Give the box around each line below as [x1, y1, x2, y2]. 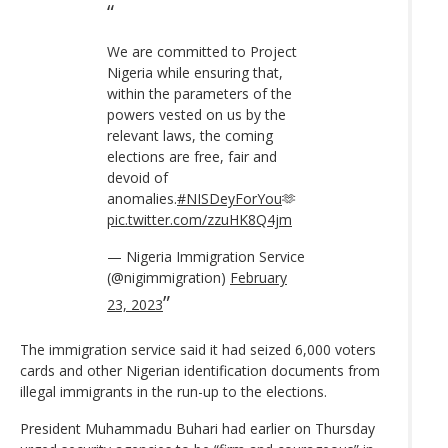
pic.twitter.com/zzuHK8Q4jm [107, 209, 292, 229]
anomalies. [107, 188, 177, 208]
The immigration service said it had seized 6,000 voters [20, 339, 376, 359]
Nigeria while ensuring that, [107, 62, 283, 82]
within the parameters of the [107, 83, 292, 103]
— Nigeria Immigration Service [107, 246, 305, 266]
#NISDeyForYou [177, 188, 282, 208]
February [230, 267, 287, 287]
